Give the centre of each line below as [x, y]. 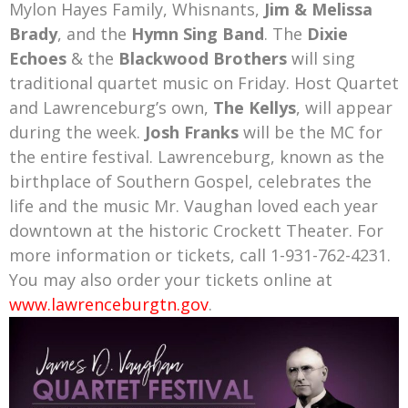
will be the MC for [311, 133]
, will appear [344, 108]
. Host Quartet [342, 83]
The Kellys [255, 108]
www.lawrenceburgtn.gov [109, 305]
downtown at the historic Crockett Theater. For [196, 231]
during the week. [77, 133]
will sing [321, 59]
